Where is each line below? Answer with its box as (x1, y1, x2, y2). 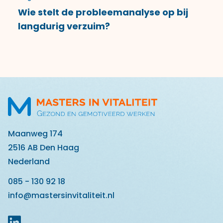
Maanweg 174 (8, 127, 63, 139)
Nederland (8, 155, 50, 167)
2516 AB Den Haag (8, 141, 79, 153)
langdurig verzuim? (18, 20, 110, 32)
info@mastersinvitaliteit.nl (8, 189, 114, 201)
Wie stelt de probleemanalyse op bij (18, 6, 188, 18)
